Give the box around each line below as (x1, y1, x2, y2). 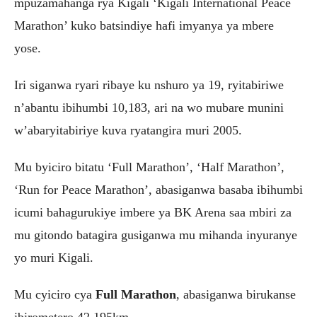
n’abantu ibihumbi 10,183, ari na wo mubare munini (14, 100, 284, 115)
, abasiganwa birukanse (176, 287, 296, 301)
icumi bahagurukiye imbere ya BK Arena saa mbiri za (14, 205, 292, 219)
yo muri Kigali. (14, 250, 93, 265)
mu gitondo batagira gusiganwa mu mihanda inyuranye (14, 228, 297, 242)
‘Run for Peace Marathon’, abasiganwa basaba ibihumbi (14, 183, 303, 197)
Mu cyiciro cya (14, 287, 96, 301)
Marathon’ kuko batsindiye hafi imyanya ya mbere (14, 18, 274, 33)
